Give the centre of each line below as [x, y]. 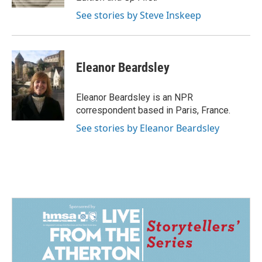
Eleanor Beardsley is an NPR [135, 97]
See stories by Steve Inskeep [139, 15]
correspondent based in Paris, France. [153, 110]
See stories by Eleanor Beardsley [148, 128]
